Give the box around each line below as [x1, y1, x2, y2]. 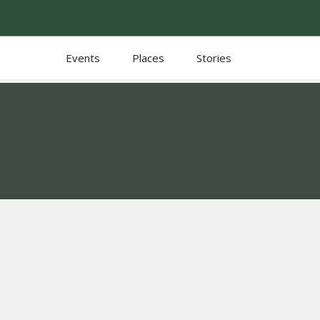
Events [65, 51, 100, 65]
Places [131, 51, 164, 65]
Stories [196, 51, 231, 65]
